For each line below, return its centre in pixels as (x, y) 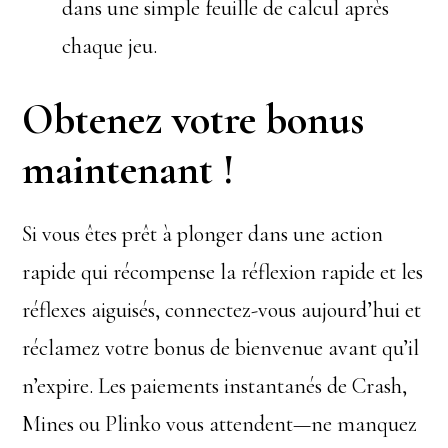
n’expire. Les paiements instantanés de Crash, (215, 386)
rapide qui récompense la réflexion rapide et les (223, 272)
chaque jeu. (110, 46)
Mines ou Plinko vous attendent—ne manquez (220, 424)
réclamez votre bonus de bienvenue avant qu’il (221, 348)
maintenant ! (128, 169)
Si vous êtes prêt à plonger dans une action (203, 234)
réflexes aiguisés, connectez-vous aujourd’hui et (222, 310)
